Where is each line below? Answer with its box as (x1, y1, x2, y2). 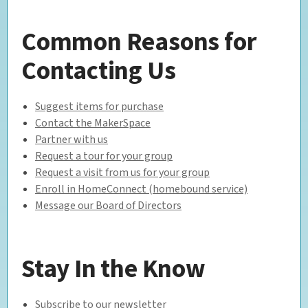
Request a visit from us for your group (35, 164, 210, 180)
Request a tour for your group (35, 148, 173, 164)
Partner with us (35, 131, 108, 147)
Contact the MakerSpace (35, 115, 151, 131)
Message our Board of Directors (35, 197, 181, 213)
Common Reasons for (21, 25, 256, 57)
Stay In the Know (21, 252, 206, 284)
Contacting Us (21, 54, 176, 86)
